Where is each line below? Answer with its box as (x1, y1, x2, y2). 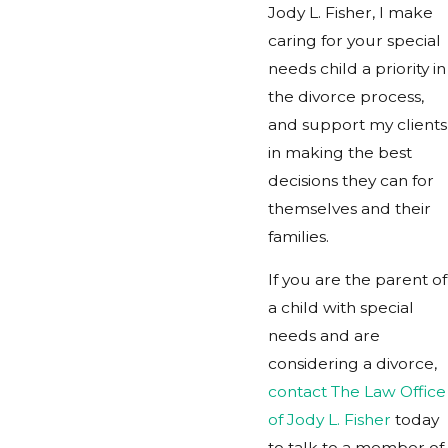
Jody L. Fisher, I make (268, 2, 433, 22)
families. (268, 226, 329, 246)
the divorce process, (268, 86, 424, 106)
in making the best (268, 142, 412, 162)
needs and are (268, 326, 380, 346)
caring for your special (268, 30, 441, 50)
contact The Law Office (268, 382, 446, 402)
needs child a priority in (268, 58, 446, 78)
